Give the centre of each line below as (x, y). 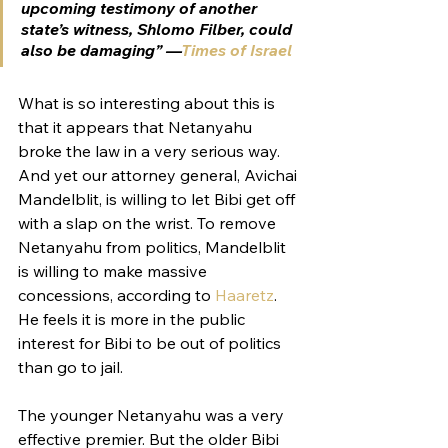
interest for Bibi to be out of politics (151, 342)
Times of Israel (236, 49)
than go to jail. (72, 366)
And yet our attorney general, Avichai (159, 174)
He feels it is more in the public (133, 318)
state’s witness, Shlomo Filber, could (158, 28)
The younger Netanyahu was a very (153, 414)
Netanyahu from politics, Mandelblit (154, 246)
